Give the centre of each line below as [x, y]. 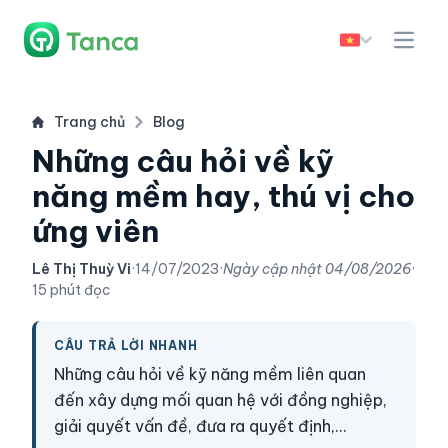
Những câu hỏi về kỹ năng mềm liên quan [210, 374]
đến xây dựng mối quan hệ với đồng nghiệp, [220, 400]
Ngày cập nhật [274, 269]
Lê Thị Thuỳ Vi [81, 269]
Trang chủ [89, 122]
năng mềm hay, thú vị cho [223, 196]
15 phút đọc [71, 290]
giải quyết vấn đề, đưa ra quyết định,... [200, 426]
